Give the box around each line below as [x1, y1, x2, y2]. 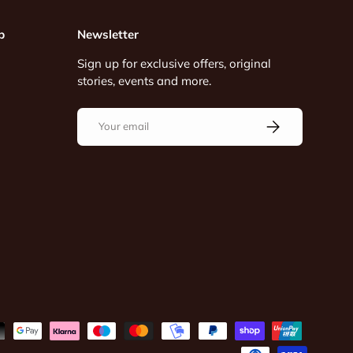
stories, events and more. [76, 73, 211, 89]
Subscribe [262, 115, 311, 128]
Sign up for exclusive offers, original [76, 56, 271, 72]
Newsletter [76, 27, 139, 43]
